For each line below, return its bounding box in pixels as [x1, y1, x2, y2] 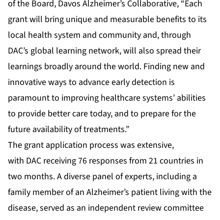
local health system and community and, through [8, 29, 191, 42]
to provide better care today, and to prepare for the [8, 108, 196, 120]
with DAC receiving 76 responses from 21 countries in [8, 155, 203, 167]
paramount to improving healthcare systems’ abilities [8, 92, 206, 105]
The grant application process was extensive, [8, 139, 174, 152]
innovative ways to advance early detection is [8, 76, 175, 89]
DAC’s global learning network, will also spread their [8, 45, 201, 57]
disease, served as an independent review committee [8, 202, 204, 215]
